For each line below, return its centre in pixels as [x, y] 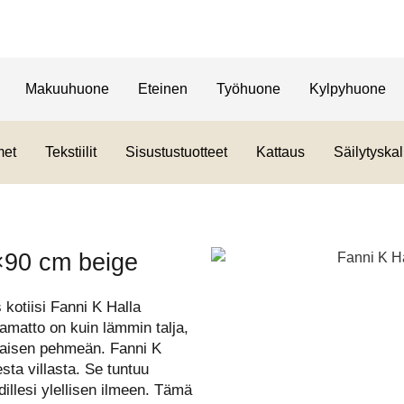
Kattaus [280, 152]
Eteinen [162, 89]
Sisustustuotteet [176, 152]
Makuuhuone [67, 89]
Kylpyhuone [347, 89]
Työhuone [248, 89]
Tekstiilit [70, 152]
